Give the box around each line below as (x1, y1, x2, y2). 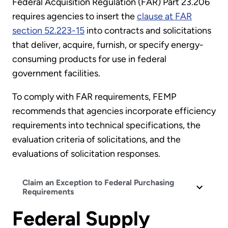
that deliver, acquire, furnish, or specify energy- (12, 39, 204, 51)
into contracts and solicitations (84, 25, 211, 37)
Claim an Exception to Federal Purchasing (22, 178, 174, 188)
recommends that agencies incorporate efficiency (12, 105, 216, 117)
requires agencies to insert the (12, 11, 137, 22)
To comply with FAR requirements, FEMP (12, 91, 176, 103)
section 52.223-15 (12, 25, 84, 37)
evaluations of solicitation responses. (12, 148, 160, 160)
